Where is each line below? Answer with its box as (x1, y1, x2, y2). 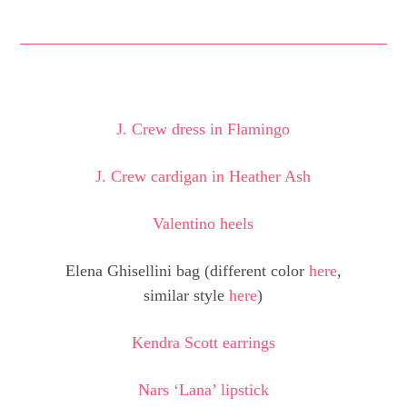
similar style (144, 286, 230, 305)
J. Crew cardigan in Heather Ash (95, 167, 312, 186)
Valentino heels (153, 214, 254, 233)
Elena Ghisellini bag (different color (65, 262, 309, 281)
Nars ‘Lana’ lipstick (137, 381, 269, 400)
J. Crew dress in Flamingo (116, 120, 291, 139)
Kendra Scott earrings (131, 333, 275, 352)
